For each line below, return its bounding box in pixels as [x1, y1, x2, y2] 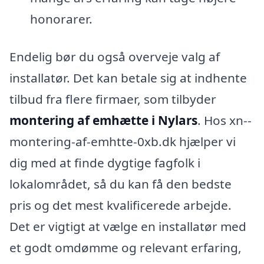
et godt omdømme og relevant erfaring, [9, 239, 242, 256]
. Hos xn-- [197, 112, 252, 129]
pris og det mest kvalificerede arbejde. [9, 197, 232, 214]
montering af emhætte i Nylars [9, 112, 197, 129]
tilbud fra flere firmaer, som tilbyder [9, 91, 216, 108]
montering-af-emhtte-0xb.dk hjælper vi [9, 133, 236, 150]
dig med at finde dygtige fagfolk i [9, 154, 200, 171]
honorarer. [29, 11, 93, 28]
